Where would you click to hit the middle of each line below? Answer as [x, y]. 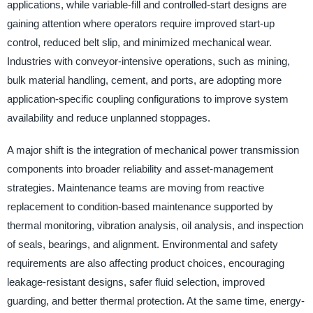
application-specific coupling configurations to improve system [147, 99]
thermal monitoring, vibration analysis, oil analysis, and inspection [155, 225]
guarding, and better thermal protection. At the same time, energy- [155, 300]
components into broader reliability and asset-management [140, 168]
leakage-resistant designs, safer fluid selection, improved [136, 282]
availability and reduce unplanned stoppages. [108, 118]
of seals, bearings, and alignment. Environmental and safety [142, 244]
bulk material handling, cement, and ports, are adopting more [144, 80]
